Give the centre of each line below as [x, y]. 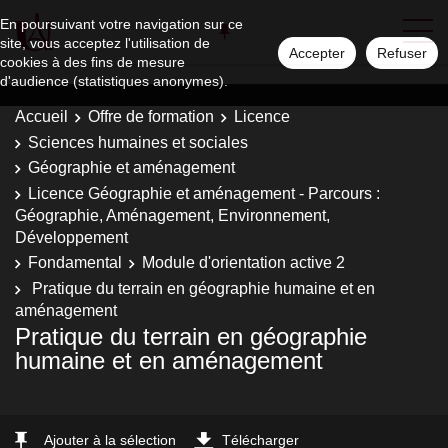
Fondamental [75, 262]
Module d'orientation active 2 [243, 262]
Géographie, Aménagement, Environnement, [172, 215]
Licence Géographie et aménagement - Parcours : [204, 193]
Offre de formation [151, 116]
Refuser [402, 53]
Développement [71, 237]
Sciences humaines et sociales [138, 142]
